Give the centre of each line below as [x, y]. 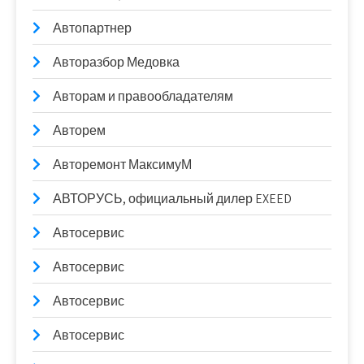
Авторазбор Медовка [116, 62]
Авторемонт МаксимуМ [122, 164]
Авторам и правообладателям [143, 96]
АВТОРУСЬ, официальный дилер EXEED [172, 198]
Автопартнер [92, 28]
